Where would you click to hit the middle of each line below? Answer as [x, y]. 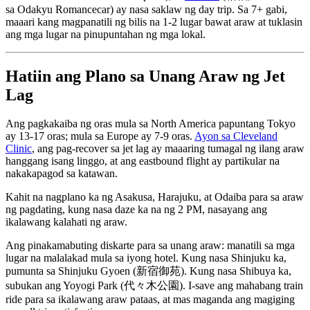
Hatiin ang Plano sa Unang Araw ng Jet [145, 76]
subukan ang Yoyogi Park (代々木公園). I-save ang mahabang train [154, 286]
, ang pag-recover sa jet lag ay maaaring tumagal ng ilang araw [168, 149]
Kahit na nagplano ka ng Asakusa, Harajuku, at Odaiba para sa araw [155, 197]
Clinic [19, 149]
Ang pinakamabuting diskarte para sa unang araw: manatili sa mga [150, 246]
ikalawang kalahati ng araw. [66, 222]
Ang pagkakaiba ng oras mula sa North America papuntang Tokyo [151, 124]
